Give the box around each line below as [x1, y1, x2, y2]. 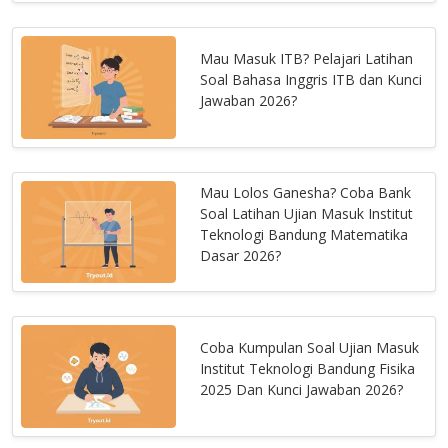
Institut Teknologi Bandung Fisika [200, 359, 416, 379]
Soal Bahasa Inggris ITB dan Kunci [200, 69, 423, 89]
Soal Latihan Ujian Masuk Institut [200, 203, 414, 223]
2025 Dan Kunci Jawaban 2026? [200, 380, 404, 400]
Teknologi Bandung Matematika [200, 224, 409, 244]
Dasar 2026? [200, 245, 282, 265]
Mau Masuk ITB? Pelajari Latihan [200, 48, 414, 68]
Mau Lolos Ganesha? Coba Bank [200, 182, 412, 202]
